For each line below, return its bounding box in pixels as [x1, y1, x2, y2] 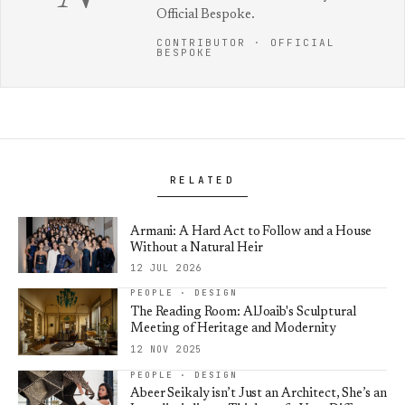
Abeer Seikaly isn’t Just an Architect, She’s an [130, 386, 387, 400]
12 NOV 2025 [130, 343, 202, 355]
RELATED [169, 174, 236, 187]
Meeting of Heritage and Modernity [130, 322, 337, 336]
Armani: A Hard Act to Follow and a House [130, 225, 372, 240]
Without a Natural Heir [130, 241, 263, 256]
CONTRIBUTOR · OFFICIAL [156, 36, 335, 50]
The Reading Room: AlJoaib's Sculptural [130, 306, 356, 320]
